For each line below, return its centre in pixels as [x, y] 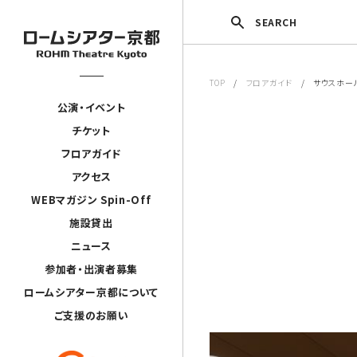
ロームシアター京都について [91, 292]
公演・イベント [91, 107]
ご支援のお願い [91, 315]
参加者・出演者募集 [91, 269]
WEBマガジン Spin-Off [91, 200]
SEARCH [276, 22]
